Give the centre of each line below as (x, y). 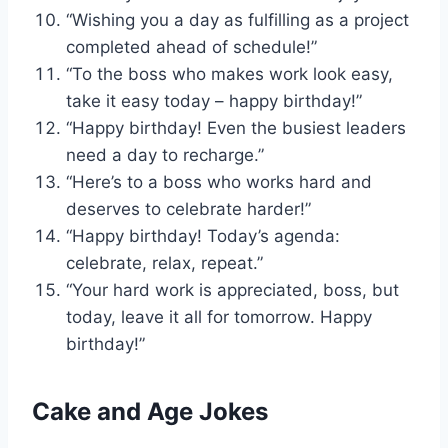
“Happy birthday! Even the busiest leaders (236, 128)
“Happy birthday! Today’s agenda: (203, 236)
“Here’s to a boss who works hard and (219, 182)
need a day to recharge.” (165, 155)
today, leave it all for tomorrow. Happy (219, 317)
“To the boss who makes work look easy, (229, 74)
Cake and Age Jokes (150, 412)
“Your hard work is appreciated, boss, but (232, 290)
